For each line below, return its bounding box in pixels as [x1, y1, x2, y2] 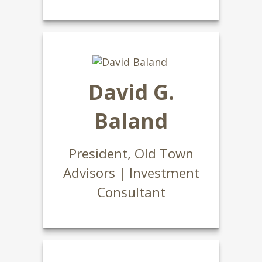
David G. [88, 78, 174, 106]
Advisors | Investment [63, 164, 199, 182]
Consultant [96, 183, 166, 201]
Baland [94, 106, 168, 135]
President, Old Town [68, 144, 194, 163]
